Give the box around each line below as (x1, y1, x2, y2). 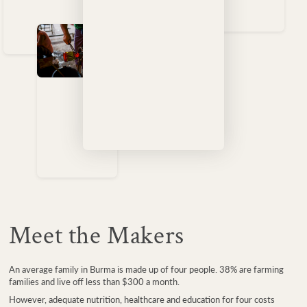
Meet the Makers (8, 219, 184, 252)
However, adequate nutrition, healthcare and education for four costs (8, 294, 275, 306)
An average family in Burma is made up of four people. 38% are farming (8, 263, 284, 275)
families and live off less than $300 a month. (8, 275, 180, 287)
